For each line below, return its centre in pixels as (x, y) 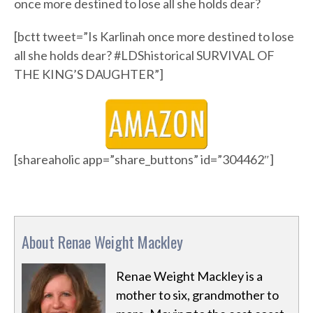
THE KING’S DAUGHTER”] (89, 74)
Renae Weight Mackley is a (189, 276)
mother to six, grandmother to (197, 295)
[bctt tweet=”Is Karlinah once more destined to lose (154, 37)
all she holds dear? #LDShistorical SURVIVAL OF (144, 56)
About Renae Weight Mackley (102, 242)
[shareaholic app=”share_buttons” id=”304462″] (144, 160)
